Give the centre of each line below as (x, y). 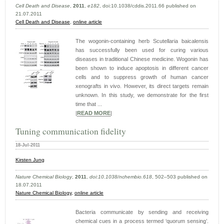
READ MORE (94, 113)
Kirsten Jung (30, 160)
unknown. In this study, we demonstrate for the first (142, 95)
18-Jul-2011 (28, 145)
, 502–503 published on (180, 177)
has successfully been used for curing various (142, 50)
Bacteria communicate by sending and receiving (142, 212)
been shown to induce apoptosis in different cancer (142, 68)
